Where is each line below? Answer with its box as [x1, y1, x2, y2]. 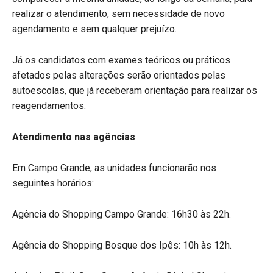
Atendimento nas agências [12, 130, 135, 143]
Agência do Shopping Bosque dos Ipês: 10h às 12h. [12, 239, 232, 251]
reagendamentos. [12, 99, 86, 112]
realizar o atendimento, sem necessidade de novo [12, 7, 225, 19]
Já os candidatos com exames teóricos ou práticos [12, 54, 230, 66]
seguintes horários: [12, 177, 94, 189]
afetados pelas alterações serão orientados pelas [12, 69, 225, 81]
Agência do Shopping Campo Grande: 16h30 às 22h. [12, 208, 231, 220]
